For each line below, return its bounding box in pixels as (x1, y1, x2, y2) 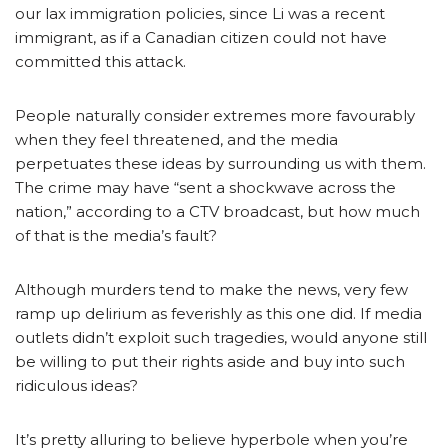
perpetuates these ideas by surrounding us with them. (15, 153, 426, 173)
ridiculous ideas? (15, 375, 138, 395)
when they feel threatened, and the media (15, 129, 338, 149)
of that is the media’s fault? (15, 225, 217, 245)
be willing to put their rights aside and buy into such (15, 351, 405, 371)
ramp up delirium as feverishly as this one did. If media (15, 303, 422, 323)
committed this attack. (15, 51, 186, 71)
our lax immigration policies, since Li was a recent (15, 3, 385, 23)
